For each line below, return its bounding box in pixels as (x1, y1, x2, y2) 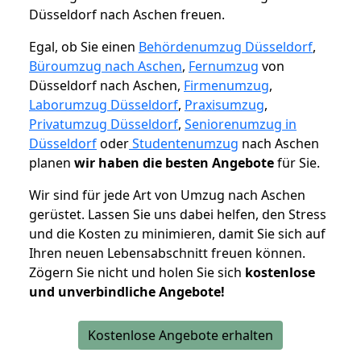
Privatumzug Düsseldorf (29, 115, 178, 134)
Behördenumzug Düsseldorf (139, 38, 313, 56)
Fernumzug (189, 57, 259, 76)
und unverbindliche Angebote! (29, 283, 225, 301)
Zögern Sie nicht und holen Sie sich (29, 263, 245, 282)
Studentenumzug (129, 135, 239, 153)
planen (29, 154, 74, 172)
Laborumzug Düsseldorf (29, 96, 178, 114)
